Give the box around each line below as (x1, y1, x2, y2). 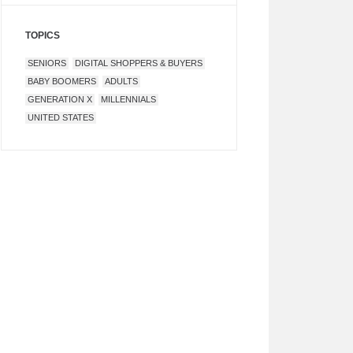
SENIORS (28, 58, 66, 68)
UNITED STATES (28, 113, 94, 122)
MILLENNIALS (101, 95, 156, 104)
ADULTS (105, 76, 138, 86)
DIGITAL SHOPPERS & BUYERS (75, 58, 203, 68)
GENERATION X (28, 95, 92, 104)
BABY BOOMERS (28, 76, 96, 86)
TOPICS (25, 30, 60, 41)
